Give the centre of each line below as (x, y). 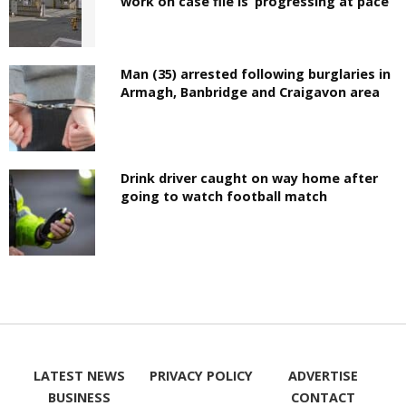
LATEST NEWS (79, 376)
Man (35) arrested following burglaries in (256, 73)
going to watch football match (224, 196)
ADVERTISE (324, 376)
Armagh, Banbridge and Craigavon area (251, 92)
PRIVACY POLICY (201, 376)
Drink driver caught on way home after (250, 178)
